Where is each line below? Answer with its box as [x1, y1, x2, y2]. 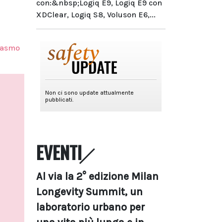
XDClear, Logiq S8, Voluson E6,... [36, 10, 156, 19]
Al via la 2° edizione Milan [36, 170, 159, 182]
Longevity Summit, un [36, 186, 143, 198]
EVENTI [36, 139, 82, 165]
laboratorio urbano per [36, 201, 145, 213]
